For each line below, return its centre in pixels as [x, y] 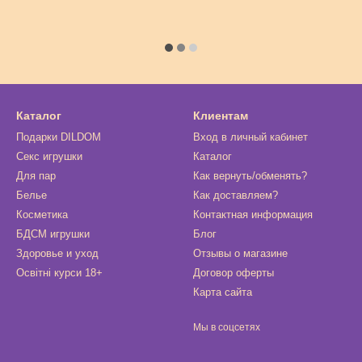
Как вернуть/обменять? [250, 176]
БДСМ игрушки [53, 234]
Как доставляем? [236, 195]
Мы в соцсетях [227, 327]
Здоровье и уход [57, 253]
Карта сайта [223, 292]
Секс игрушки [49, 156]
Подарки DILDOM [59, 137]
